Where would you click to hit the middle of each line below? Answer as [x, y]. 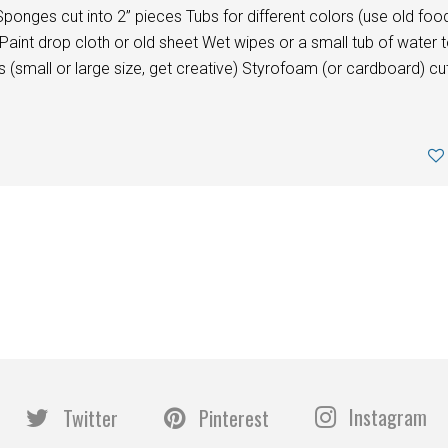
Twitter [90, 417]
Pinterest [233, 417]
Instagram [387, 416]
